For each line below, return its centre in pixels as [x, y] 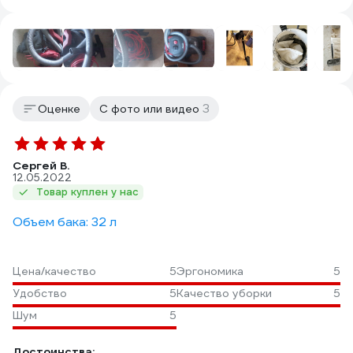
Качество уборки [224, 293]
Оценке [59, 109]
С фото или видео [151, 109]
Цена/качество [54, 271]
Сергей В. [41, 165]
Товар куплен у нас [87, 192]
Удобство [40, 293]
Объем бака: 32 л [65, 222]
